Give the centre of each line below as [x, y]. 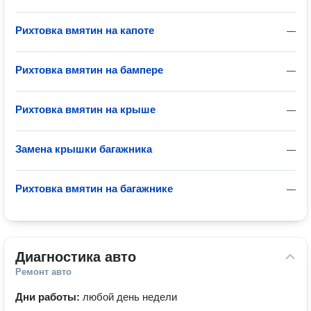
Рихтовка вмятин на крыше [85, 109]
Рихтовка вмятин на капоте [85, 30]
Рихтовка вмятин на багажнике [94, 188]
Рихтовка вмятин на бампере [89, 70]
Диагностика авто [76, 257]
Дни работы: [49, 297]
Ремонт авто [43, 272]
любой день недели [130, 297]
